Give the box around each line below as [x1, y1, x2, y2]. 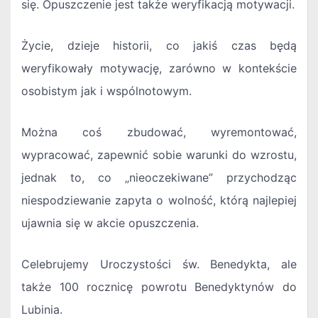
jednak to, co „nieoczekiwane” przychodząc [21, 170, 297, 185]
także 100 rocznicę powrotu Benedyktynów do [21, 280, 297, 295]
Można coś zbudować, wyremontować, [21, 125, 297, 140]
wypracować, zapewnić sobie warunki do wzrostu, [21, 148, 297, 163]
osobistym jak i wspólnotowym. [21, 84, 192, 99]
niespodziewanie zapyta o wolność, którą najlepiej [21, 193, 297, 208]
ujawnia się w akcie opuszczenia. [21, 216, 199, 231]
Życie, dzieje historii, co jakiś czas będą [21, 38, 297, 53]
